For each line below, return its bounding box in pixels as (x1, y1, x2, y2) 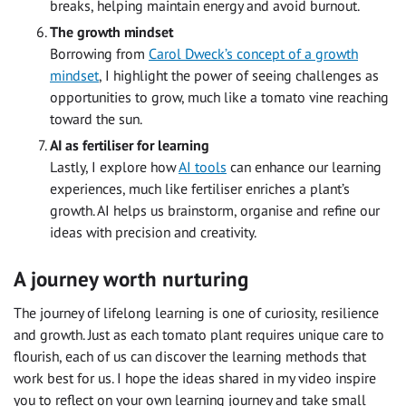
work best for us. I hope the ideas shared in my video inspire (14, 369, 376, 388)
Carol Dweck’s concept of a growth (149, 43, 358, 63)
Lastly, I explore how (50, 157, 179, 176)
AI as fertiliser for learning (50, 135, 209, 154)
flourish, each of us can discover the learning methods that (14, 347, 366, 366)
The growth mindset (50, 22, 173, 41)
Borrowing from (50, 43, 149, 63)
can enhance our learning (227, 157, 382, 176)
